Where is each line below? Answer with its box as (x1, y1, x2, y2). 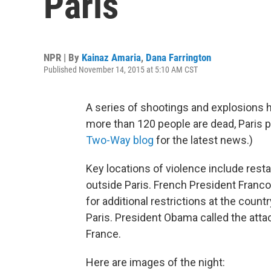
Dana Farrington (146, 51, 211, 64)
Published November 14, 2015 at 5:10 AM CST (44, 65, 198, 74)
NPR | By (44, 51, 82, 64)
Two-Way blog (86, 134, 154, 146)
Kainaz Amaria (82, 51, 141, 64)
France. (86, 227, 121, 240)
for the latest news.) (154, 134, 253, 146)
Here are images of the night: (86, 256, 225, 269)
